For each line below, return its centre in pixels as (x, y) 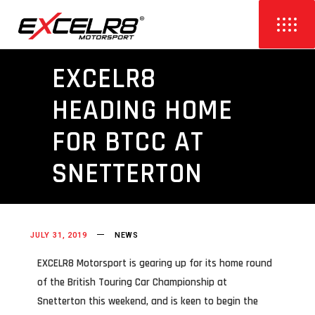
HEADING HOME (142, 111)
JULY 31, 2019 (59, 235)
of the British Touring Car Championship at (132, 282)
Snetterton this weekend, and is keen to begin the (148, 301)
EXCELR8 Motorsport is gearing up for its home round (155, 263)
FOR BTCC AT (128, 142)
